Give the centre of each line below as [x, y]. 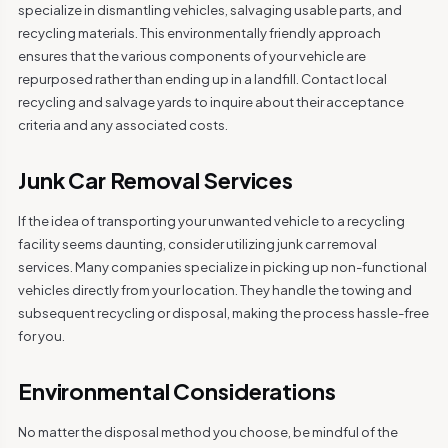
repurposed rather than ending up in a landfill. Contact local [202, 79]
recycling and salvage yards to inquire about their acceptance [210, 102]
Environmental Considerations [176, 391]
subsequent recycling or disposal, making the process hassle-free [223, 313]
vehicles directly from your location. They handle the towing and [214, 290]
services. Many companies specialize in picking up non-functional [222, 267]
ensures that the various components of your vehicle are [191, 56]
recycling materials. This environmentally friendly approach [199, 33]
